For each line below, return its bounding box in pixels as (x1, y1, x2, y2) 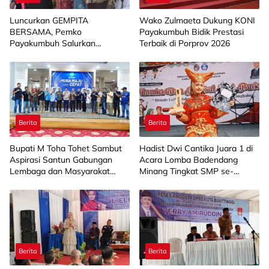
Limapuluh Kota (139, 177, 199, 189)
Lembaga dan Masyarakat (10, 166, 110, 177)
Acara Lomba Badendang (139, 154, 238, 166)
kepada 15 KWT (10, 60, 72, 71)
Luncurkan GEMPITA (10, 14, 88, 26)
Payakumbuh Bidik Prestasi (139, 26, 244, 37)
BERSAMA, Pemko (10, 26, 82, 37)
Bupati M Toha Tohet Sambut (10, 143, 122, 154)
